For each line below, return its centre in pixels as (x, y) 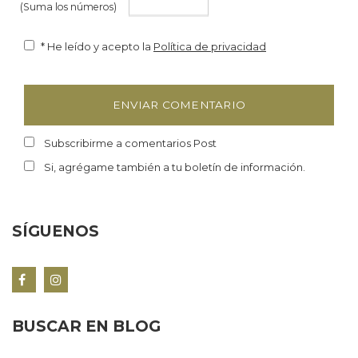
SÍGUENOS (56, 231)
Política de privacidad (210, 47)
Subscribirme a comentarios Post (130, 143)
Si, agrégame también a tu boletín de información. (175, 167)
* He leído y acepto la (97, 47)
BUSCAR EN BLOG (86, 326)
